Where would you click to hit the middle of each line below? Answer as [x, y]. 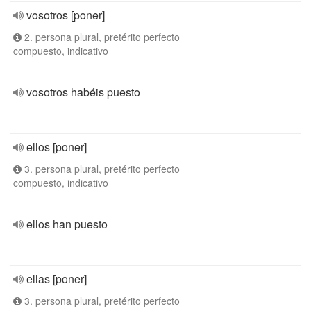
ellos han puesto [67, 224]
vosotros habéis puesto [83, 92]
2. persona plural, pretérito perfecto [101, 37]
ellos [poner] [57, 147]
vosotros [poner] [66, 15]
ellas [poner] [57, 279]
